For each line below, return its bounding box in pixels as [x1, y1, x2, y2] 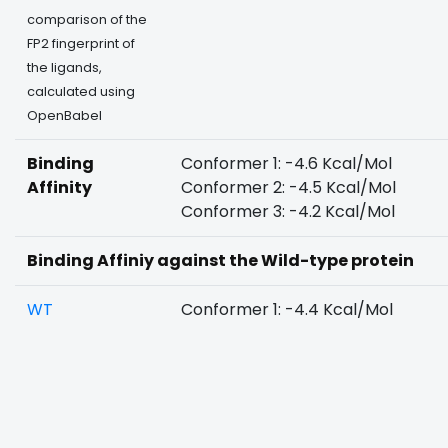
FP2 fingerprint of [27, 35, 135, 52]
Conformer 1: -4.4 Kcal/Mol [181, 298, 393, 321]
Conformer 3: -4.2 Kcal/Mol [181, 200, 395, 223]
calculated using [27, 83, 135, 100]
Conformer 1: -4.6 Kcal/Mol [181, 152, 392, 175]
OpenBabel [27, 107, 102, 124]
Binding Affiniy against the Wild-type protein [27, 249, 414, 272]
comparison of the [27, 11, 147, 28]
